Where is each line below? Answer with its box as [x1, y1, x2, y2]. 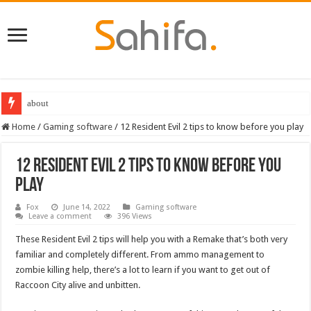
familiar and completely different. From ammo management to [15, 249, 265, 260]
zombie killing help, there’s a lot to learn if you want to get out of [15, 264, 271, 275]
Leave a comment [28, 211, 92, 221]
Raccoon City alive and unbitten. [15, 279, 141, 290]
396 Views [117, 211, 153, 221]
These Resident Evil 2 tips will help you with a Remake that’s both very [15, 233, 288, 244]
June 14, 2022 [63, 202, 111, 212]
